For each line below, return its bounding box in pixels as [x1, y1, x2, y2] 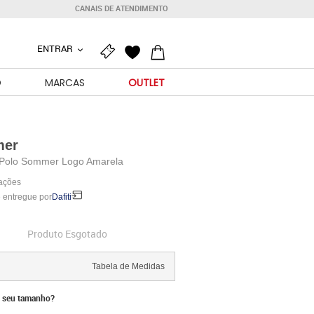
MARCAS [45, 76, 85, 90]
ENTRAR [36, 42, 75, 55]
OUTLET [128, 76, 165, 90]
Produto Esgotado [27, 227, 107, 240]
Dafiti [51, 192, 71, 202]
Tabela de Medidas [91, 261, 165, 271]
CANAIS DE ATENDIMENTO [75, 4, 168, 13]
